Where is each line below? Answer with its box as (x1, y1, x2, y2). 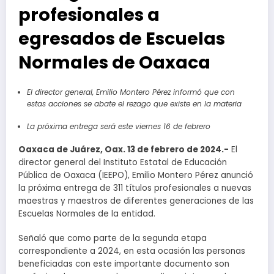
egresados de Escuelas (18, 26, 225, 51)
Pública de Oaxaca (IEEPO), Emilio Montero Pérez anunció (18, 169, 253, 182)
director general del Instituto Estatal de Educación (18, 157, 227, 169)
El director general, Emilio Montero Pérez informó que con (26, 87, 235, 98)
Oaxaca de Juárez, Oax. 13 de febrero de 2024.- (18, 144, 229, 156)
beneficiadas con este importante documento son (18, 258, 229, 270)
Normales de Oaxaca (18, 50, 210, 75)
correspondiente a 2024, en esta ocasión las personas (18, 245, 245, 257)
